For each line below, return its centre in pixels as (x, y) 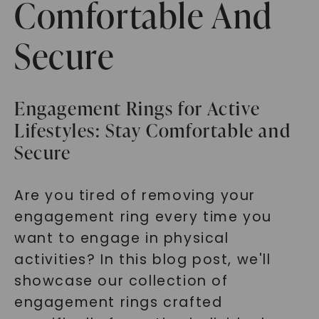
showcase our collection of (121, 281)
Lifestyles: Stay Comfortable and (152, 130)
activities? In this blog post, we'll (142, 260)
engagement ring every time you (143, 217)
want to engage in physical (121, 238)
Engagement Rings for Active (137, 108)
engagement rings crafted (118, 302)
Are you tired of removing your (135, 195)
